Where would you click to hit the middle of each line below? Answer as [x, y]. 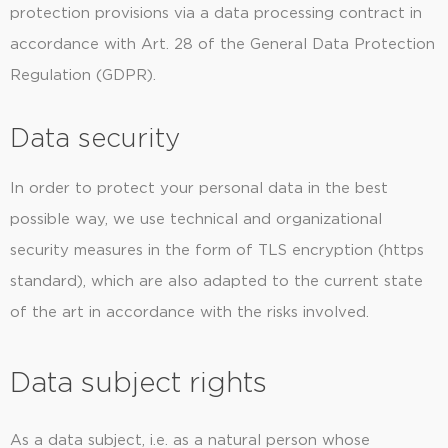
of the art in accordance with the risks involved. [189, 313]
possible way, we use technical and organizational [196, 220]
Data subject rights [138, 383]
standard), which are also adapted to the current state [216, 282]
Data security [95, 139]
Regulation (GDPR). [83, 75]
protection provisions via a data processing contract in [216, 13]
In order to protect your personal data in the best [199, 189]
